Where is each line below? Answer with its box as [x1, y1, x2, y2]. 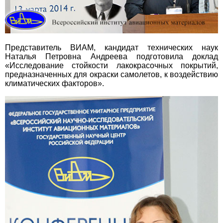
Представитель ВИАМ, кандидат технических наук [5, 43, 218, 52]
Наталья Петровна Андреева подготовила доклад [5, 52, 218, 61]
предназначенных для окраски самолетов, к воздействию [5, 70, 218, 79]
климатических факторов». [5, 79, 104, 88]
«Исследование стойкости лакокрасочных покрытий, [5, 61, 218, 70]
